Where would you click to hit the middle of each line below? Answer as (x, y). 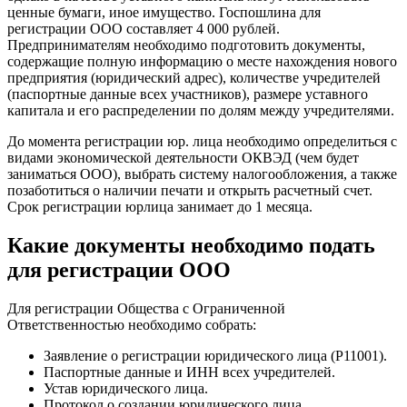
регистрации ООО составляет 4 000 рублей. (144, 29)
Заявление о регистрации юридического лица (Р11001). (215, 356)
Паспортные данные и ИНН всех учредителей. (189, 372)
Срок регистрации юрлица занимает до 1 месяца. (160, 207)
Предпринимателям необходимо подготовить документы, (186, 45)
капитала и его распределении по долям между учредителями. (201, 111)
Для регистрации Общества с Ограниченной (146, 309)
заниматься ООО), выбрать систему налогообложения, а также (202, 174)
